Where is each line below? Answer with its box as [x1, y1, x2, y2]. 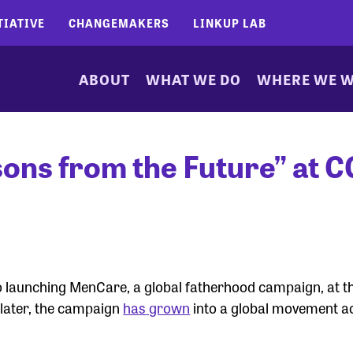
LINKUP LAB [193, 15, 266, 31]
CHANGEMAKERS [69, 15, 169, 31]
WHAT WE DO [146, 69, 241, 89]
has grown [123, 297, 191, 318]
